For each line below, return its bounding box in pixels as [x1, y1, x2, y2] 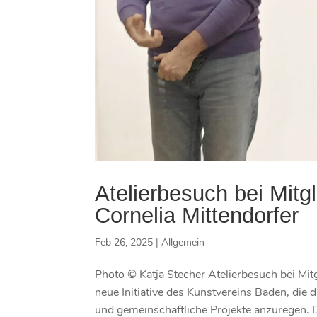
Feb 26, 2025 [95, 235, 154, 249]
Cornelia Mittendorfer [95, 202, 299, 228]
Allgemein [161, 235, 205, 249]
